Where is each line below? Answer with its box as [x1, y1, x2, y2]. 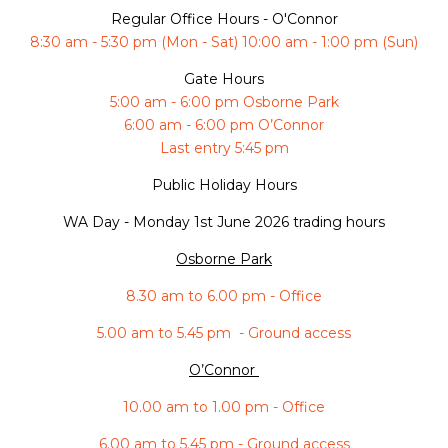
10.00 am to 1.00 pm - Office [123, 398, 325, 417]
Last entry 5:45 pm [159, 139, 289, 158]
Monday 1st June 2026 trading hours [133, 213, 385, 232]
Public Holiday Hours [151, 176, 297, 195]
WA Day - [63, 213, 133, 232]
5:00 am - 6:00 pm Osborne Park [109, 93, 339, 112]
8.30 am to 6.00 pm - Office [126, 287, 322, 306]
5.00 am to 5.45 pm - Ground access [97, 324, 351, 343]
